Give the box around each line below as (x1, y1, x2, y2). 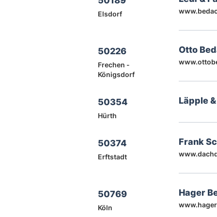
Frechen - (98, 61, 130, 69)
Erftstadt (98, 153, 127, 161)
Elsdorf (98, 10, 122, 18)
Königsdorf (98, 70, 135, 79)
